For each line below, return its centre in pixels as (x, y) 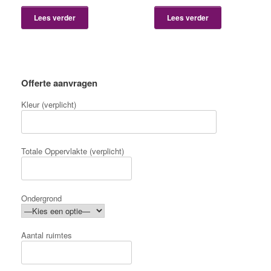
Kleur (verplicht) (49, 104)
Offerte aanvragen (59, 83)
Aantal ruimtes (47, 235)
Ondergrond (41, 198)
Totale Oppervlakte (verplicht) (73, 151)
